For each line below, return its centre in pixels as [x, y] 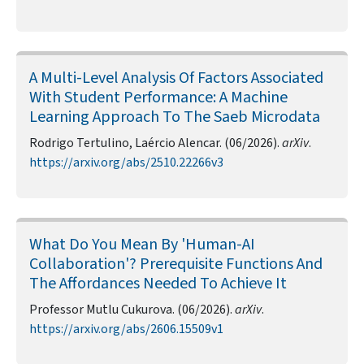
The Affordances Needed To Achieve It [158, 284]
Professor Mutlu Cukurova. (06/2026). [132, 310]
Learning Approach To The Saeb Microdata [175, 117]
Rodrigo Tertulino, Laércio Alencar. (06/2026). [156, 143]
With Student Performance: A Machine [158, 98]
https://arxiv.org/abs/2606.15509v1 [126, 329]
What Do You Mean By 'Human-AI [142, 245]
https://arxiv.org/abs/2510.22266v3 [126, 163]
